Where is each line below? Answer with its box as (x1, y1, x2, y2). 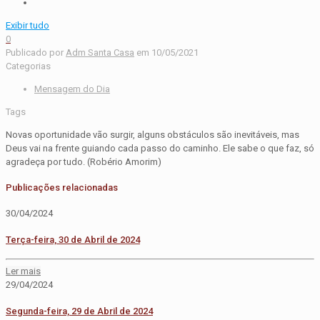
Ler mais (6, 266, 41, 277)
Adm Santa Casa (66, 46, 134, 58)
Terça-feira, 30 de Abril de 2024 (6, 234, 140, 245)
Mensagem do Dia (34, 83, 110, 94)
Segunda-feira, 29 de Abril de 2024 (6, 305, 153, 316)
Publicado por (6, 46, 64, 58)
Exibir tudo (6, 19, 49, 31)
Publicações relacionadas (6, 182, 118, 194)
